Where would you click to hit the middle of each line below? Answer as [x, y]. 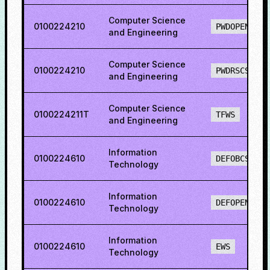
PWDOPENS [235, 27]
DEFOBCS [233, 159]
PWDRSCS [233, 71]
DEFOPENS [235, 202]
